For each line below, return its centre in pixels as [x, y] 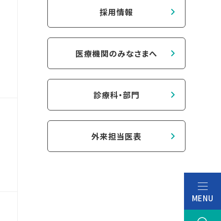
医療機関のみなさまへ [116, 53]
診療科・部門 [116, 95]
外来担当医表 [116, 136]
